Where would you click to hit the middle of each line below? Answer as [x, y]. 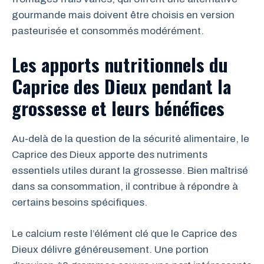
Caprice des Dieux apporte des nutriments [110, 155]
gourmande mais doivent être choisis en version [123, 15]
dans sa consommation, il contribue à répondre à [125, 187]
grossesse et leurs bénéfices [118, 108]
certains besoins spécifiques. [80, 202]
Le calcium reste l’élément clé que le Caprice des [124, 233]
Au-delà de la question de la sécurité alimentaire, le [131, 139]
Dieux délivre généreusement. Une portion [110, 249]
